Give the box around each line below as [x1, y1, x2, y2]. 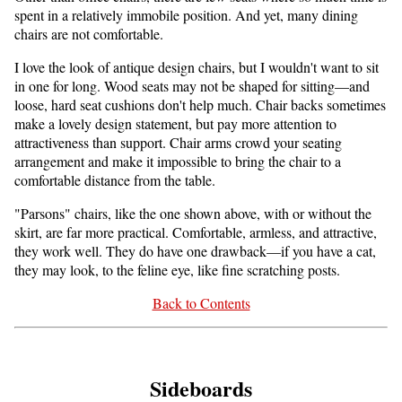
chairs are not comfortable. [14, 23, 163, 43]
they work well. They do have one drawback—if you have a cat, [14, 240, 376, 260]
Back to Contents [152, 293, 250, 312]
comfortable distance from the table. [14, 170, 215, 189]
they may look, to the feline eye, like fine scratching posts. [14, 259, 340, 279]
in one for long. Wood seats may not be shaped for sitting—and [14, 75, 370, 95]
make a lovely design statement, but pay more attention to [14, 113, 336, 133]
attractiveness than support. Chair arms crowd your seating [14, 132, 342, 152]
